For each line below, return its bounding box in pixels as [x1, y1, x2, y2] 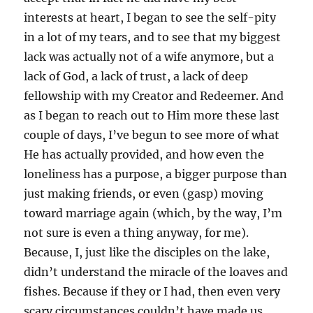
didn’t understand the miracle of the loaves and [24, 265, 289, 279]
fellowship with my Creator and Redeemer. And [24, 89, 284, 103]
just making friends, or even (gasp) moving [24, 187, 264, 201]
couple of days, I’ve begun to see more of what [24, 128, 280, 142]
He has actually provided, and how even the [24, 147, 265, 161]
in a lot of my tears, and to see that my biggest [24, 30, 282, 44]
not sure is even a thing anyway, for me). [24, 226, 249, 240]
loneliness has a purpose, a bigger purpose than [24, 167, 288, 181]
